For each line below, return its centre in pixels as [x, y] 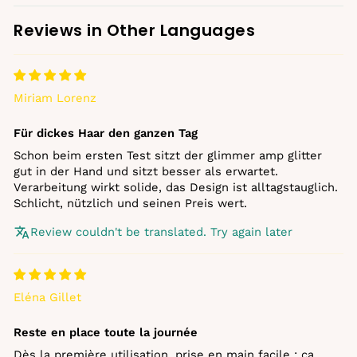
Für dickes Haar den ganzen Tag [106, 133]
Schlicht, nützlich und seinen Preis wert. [130, 203]
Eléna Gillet [47, 297]
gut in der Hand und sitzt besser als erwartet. [146, 171]
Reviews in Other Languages [134, 30]
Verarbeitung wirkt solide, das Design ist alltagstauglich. [176, 187]
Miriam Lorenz [55, 98]
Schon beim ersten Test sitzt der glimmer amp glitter [168, 155]
